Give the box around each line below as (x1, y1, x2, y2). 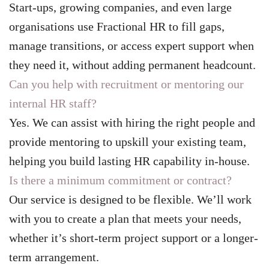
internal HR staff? (9, 97, 97, 110)
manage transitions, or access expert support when (9, 39, 254, 53)
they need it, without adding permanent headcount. (9, 58, 256, 72)
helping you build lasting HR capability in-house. (9, 154, 250, 168)
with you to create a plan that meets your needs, (9, 212, 241, 226)
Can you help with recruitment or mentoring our (9, 77, 244, 91)
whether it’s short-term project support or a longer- (9, 231, 258, 245)
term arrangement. (9, 250, 99, 264)
